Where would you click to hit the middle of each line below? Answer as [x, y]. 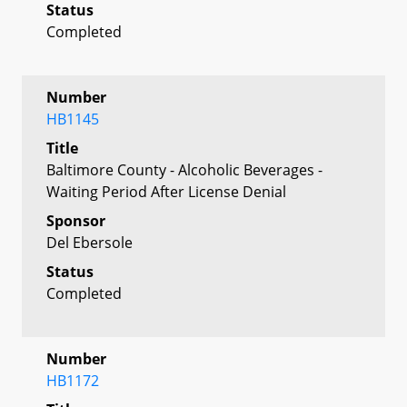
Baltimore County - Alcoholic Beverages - [184, 169]
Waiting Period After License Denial [166, 191]
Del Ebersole [89, 242]
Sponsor [76, 220]
